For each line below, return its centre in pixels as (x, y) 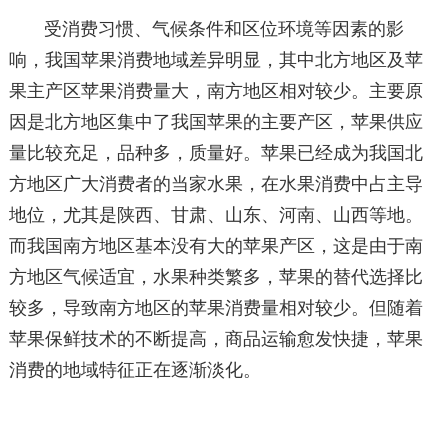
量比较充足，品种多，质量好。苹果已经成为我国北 (215, 153)
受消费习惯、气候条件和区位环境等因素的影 (224, 29)
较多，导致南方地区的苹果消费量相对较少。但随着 (215, 308)
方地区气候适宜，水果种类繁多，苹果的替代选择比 (215, 277)
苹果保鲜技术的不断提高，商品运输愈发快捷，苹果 (215, 339)
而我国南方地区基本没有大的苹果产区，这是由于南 (215, 246)
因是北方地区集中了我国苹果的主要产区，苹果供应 (215, 122)
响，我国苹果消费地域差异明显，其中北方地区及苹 (215, 60)
